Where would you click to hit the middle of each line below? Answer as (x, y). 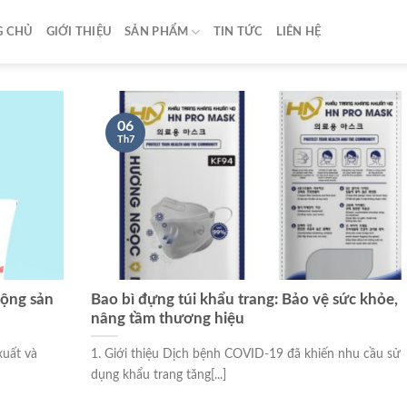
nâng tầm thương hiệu (168, 318)
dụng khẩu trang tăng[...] (159, 374)
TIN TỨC (238, 32)
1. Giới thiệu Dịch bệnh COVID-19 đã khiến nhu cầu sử (246, 353)
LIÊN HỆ (298, 32)
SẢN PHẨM (157, 32)
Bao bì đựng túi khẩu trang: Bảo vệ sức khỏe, (244, 299)
